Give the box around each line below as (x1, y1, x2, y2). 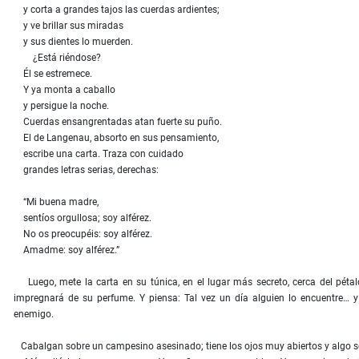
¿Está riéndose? (14, 52, 101, 64)
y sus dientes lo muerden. (14, 36, 133, 48)
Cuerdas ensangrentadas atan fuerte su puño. (14, 116, 222, 128)
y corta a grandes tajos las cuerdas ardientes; (14, 4, 220, 16)
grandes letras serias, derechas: (14, 164, 159, 176)
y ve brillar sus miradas (14, 20, 123, 32)
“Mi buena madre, (14, 196, 99, 208)
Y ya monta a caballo (14, 84, 115, 96)
